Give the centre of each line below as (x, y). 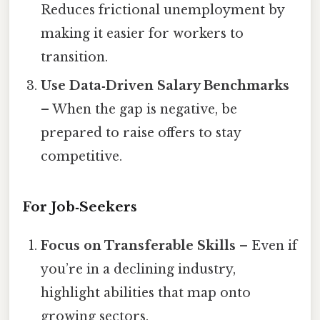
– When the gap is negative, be (139, 110)
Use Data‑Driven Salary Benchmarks (165, 86)
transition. (75, 57)
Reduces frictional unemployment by (163, 10)
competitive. (82, 157)
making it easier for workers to (142, 34)
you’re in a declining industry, (139, 269)
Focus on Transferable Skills (139, 245)
